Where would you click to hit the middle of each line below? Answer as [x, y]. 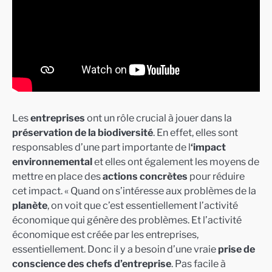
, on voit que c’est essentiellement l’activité [143, 206]
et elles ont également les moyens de [176, 162]
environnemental [52, 162]
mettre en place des [57, 176]
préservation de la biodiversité [83, 133]
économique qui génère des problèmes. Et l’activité [127, 220]
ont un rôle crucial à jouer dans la [158, 118]
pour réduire [216, 176]
